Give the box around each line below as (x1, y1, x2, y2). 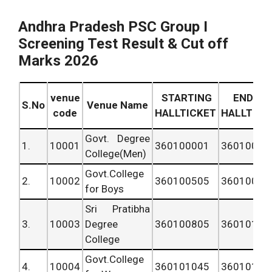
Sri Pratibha (85, 203, 150, 216)
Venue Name (87, 99, 148, 112)
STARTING (159, 92, 212, 104)
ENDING (233, 92, 271, 104)
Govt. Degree (85, 132, 150, 145)
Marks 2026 (18, 52, 98, 70)
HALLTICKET (155, 107, 216, 120)
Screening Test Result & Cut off (18, 35, 228, 53)
